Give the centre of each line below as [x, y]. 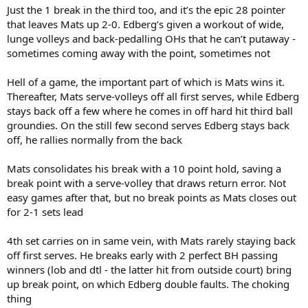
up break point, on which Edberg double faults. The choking [148, 284]
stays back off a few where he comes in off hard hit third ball [150, 110]
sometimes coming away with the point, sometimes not [139, 53]
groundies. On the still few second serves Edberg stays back [148, 125]
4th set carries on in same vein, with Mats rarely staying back [151, 240]
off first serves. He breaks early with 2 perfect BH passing [142, 255]
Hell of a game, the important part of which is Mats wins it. [146, 81]
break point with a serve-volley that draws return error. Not [146, 183]
